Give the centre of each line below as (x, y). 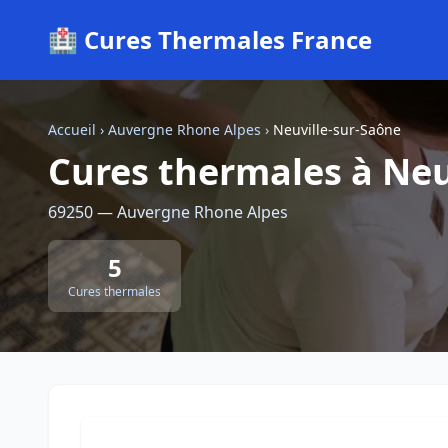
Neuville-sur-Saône (337, 129)
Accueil (72, 129)
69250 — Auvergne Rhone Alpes (168, 212)
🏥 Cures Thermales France (210, 39)
